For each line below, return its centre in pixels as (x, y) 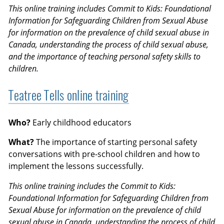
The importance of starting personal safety (116, 142)
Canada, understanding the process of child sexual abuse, (109, 44)
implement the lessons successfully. (76, 166)
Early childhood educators (81, 122)
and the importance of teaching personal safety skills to (105, 56)
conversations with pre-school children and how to (104, 154)
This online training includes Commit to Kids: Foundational (110, 8)
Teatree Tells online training (69, 95)
